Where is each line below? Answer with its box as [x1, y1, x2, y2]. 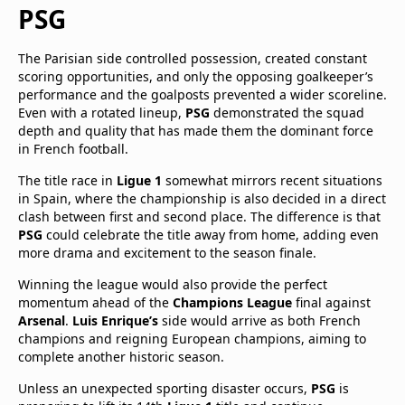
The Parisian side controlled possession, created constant [18, 50, 367, 67]
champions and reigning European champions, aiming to [18, 330, 366, 347]
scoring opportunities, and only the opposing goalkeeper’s [18, 68, 373, 85]
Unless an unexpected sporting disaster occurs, [18, 380, 311, 397]
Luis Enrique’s [72, 312, 158, 329]
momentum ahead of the [18, 294, 173, 311]
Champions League [173, 294, 292, 311]
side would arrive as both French [158, 312, 361, 329]
